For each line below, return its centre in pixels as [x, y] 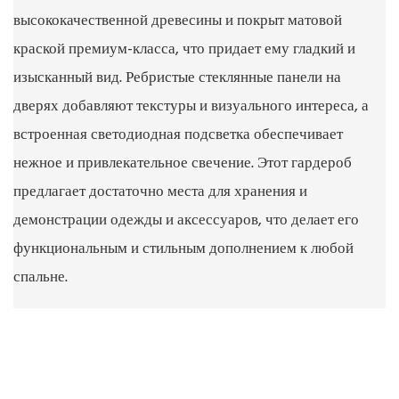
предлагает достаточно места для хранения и [160, 191]
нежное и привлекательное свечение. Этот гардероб [183, 163]
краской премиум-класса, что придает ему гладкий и [184, 49]
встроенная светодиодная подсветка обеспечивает [178, 134]
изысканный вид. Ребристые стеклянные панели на [177, 77]
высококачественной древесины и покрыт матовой [178, 20]
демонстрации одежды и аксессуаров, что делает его [186, 220]
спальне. [41, 277]
